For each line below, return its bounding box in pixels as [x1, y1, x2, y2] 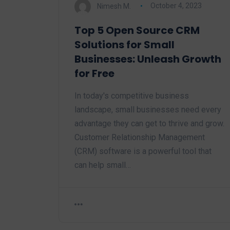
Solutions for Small [74, 37, 175, 52]
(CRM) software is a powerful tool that [74, 146, 212, 156]
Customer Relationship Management [74, 132, 205, 142]
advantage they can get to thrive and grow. [74, 118, 224, 128]
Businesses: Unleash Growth [74, 51, 221, 66]
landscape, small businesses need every [74, 104, 221, 114]
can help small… [74, 160, 131, 170]
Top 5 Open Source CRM [74, 23, 200, 37]
